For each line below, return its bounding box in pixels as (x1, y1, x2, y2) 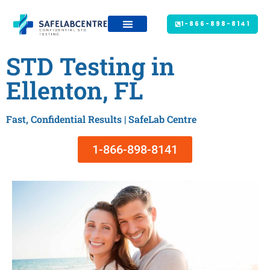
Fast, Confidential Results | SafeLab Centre (6, 112, 196, 125)
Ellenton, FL (6, 74, 143, 106)
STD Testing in (6, 49, 175, 82)
